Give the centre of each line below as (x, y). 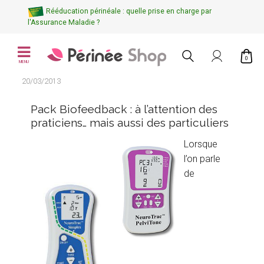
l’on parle (202, 159)
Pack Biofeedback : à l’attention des (124, 109)
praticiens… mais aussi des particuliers (130, 122)
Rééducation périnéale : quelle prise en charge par (129, 11)
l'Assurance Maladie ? (64, 22)
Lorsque (201, 144)
